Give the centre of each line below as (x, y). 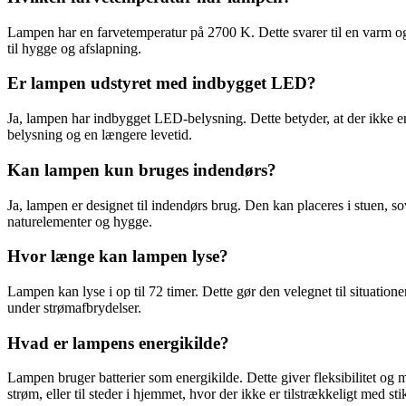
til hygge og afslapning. (74, 48)
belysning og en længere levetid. (100, 135)
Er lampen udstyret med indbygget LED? (162, 83)
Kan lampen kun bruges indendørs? (142, 169)
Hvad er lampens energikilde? (118, 343)
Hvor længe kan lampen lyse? (118, 256)
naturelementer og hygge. (80, 221)
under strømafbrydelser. (74, 308)
